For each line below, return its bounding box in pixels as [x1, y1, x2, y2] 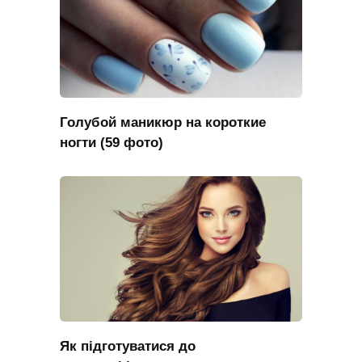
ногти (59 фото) [60, 134, 163, 150]
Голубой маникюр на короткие [60, 114, 266, 130]
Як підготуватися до [60, 338, 196, 354]
